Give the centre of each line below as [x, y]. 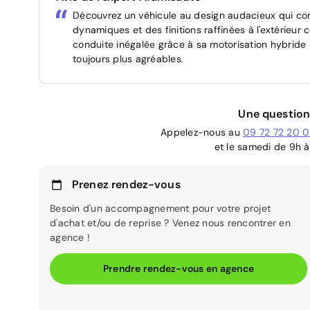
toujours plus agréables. [128, 58]
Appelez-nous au [202, 132]
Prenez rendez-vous [126, 184]
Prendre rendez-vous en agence [179, 268]
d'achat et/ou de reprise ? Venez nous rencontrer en [170, 222]
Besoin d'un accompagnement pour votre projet [160, 208]
